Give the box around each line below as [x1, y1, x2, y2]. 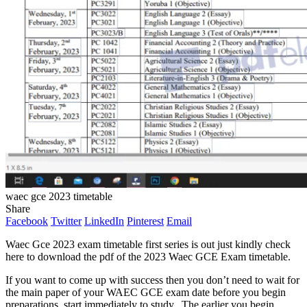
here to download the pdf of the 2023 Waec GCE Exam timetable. [5, 250, 291, 262]
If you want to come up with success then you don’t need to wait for [5, 273, 299, 286]
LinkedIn [84, 214, 124, 227]
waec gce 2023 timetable [5, 190, 112, 202]
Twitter [51, 214, 82, 227]
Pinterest [127, 214, 164, 227]
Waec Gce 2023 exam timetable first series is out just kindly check [5, 238, 291, 250]
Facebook [5, 214, 48, 227]
